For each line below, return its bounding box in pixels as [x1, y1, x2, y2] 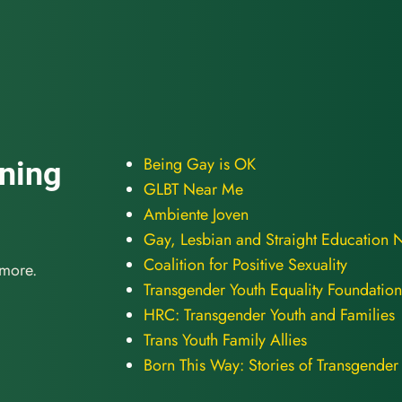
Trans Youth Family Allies [143, 328, 307, 353]
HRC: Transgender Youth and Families [143, 303, 395, 328]
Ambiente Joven [143, 203, 249, 227]
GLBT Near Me [143, 178, 243, 202]
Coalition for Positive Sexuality [143, 253, 347, 277]
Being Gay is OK [143, 153, 256, 177]
